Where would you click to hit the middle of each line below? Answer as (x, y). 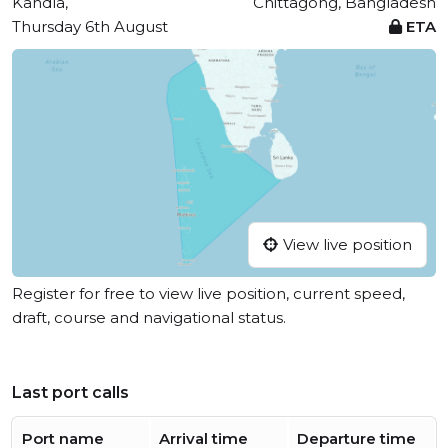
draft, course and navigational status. (149, 318)
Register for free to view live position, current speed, (208, 294)
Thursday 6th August (90, 26)
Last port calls (70, 393)
